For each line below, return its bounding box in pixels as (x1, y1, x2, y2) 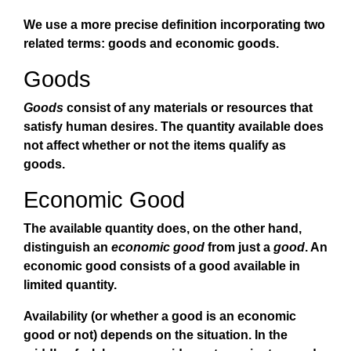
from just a (204, 241, 273, 254)
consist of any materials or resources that (67, 101, 313, 114)
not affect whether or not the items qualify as (24, 139, 286, 152)
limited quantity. (24, 278, 117, 291)
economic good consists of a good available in (24, 259, 300, 273)
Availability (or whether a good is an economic (24, 309, 296, 323)
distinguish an (24, 241, 111, 254)
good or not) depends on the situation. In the (24, 328, 288, 342)
